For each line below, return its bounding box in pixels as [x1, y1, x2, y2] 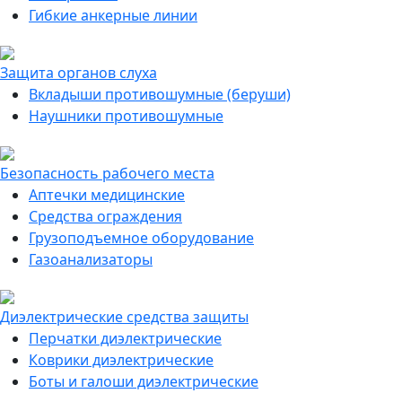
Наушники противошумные [29, 106, 223, 126]
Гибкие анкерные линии [29, 5, 197, 25]
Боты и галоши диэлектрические [29, 371, 258, 391]
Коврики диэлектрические [29, 350, 214, 370]
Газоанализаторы [29, 249, 153, 269]
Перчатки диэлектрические [29, 328, 222, 348]
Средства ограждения [29, 206, 182, 226]
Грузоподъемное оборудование [29, 228, 254, 248]
